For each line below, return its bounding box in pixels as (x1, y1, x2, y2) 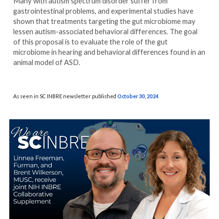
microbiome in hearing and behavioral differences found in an (13, 47, 206, 56)
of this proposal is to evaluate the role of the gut (13, 37, 168, 46)
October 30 (117, 92, 145, 99)
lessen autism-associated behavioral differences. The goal (13, 27, 198, 36)
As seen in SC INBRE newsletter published (13, 92, 118, 99)
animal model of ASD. (13, 58, 81, 66)
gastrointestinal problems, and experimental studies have (13, 6, 194, 15)
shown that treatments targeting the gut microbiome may (13, 17, 196, 25)
